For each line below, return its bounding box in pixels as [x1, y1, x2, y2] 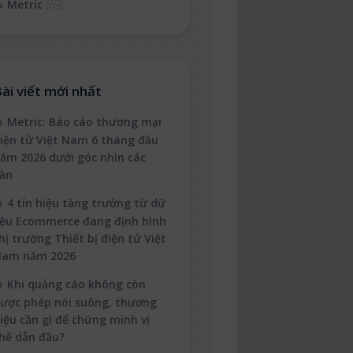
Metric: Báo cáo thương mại [7, 114, 162, 130]
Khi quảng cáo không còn [7, 277, 146, 292]
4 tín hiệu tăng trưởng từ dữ [7, 195, 165, 211]
